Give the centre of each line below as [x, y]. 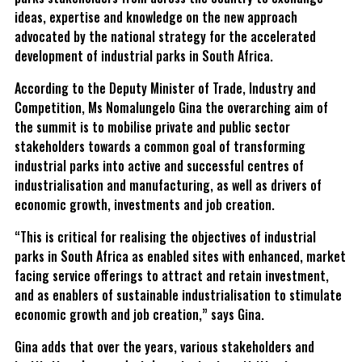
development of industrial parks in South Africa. [144, 55]
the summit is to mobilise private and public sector [152, 126]
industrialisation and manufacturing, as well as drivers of [168, 185]
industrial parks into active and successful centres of [159, 165]
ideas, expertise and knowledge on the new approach [156, 17]
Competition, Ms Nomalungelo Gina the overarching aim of [171, 107]
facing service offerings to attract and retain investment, [172, 275]
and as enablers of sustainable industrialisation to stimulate [178, 295]
